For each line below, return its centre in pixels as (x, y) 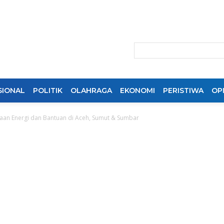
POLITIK (48, 90)
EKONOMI (137, 90)
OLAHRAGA (91, 90)
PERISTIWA (183, 90)
